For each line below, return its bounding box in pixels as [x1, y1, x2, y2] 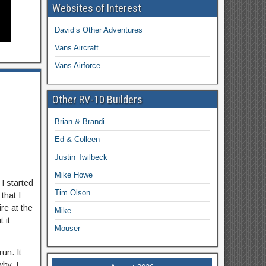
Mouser [54, 224, 80, 233]
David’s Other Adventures [54, 26, 142, 34]
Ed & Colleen [54, 135, 100, 144]
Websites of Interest [52, 2, 141, 14]
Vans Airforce [54, 61, 100, 70]
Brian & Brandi [54, 117, 104, 126]
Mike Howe [54, 170, 93, 179]
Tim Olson [54, 188, 90, 197]
